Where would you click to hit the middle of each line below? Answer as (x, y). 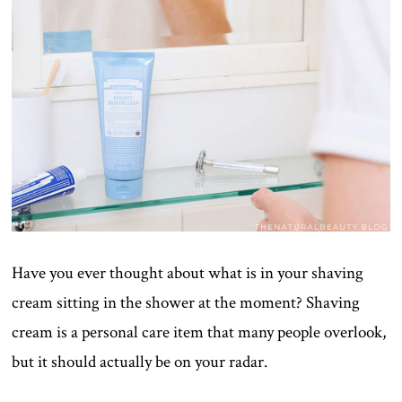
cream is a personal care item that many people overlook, (199, 332)
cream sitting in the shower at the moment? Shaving (186, 302)
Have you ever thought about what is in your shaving (188, 273)
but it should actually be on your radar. (140, 362)
